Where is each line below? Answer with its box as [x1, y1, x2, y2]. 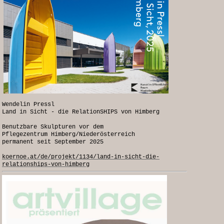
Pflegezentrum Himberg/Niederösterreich [2, 131, 135, 138]
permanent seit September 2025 [2, 138, 103, 145]
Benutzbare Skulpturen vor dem [2, 123, 103, 130]
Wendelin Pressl [2, 101, 54, 108]
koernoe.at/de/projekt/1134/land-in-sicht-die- [2, 153, 159, 160]
